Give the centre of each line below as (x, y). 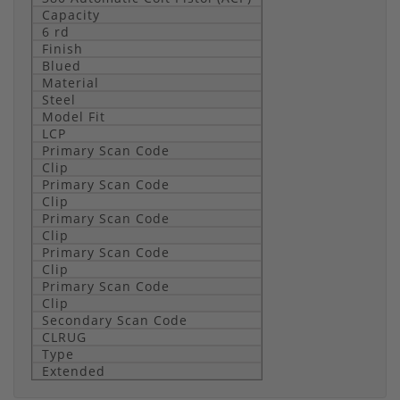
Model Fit (74, 116)
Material (71, 82)
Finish (62, 48)
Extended (74, 371)
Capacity (71, 14)
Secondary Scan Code (115, 320)
